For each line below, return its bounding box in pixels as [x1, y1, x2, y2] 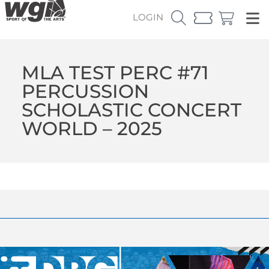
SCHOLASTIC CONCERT [21, 98, 241, 121]
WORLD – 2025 [21, 116, 162, 140]
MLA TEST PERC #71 [21, 61, 208, 84]
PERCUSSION [21, 79, 149, 103]
